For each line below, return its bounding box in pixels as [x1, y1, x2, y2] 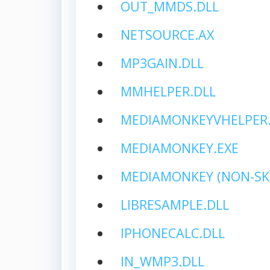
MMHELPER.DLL [120, 82, 216, 100]
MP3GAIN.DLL [120, 54, 204, 72]
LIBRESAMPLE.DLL [120, 195, 229, 213]
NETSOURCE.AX [120, 25, 214, 43]
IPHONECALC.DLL [120, 224, 225, 242]
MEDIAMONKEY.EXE [120, 139, 239, 157]
